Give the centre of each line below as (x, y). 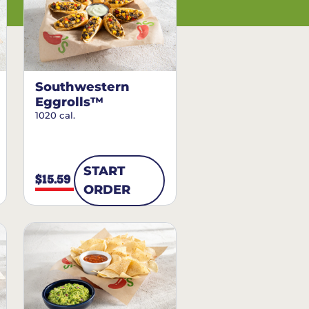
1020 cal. (55, 115)
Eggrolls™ (69, 102)
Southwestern (82, 87)
